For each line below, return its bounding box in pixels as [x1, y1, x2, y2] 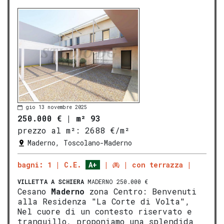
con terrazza [132, 159, 183, 169]
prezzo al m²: [17, 124, 80, 135]
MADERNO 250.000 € [84, 177, 148, 185]
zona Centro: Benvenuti [84, 185, 196, 196]
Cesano [17, 185, 51, 196]
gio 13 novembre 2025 [25, 104, 87, 111]
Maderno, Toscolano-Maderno [27, 137, 132, 147]
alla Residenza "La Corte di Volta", [17, 195, 190, 206]
